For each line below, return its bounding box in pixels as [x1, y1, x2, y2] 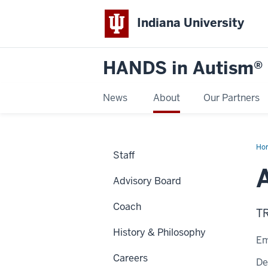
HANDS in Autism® [103, 56, 263, 80]
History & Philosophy [113, 226, 206, 239]
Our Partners [203, 91, 260, 104]
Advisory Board [113, 174, 181, 187]
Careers [113, 251, 148, 264]
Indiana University [137, 15, 245, 31]
